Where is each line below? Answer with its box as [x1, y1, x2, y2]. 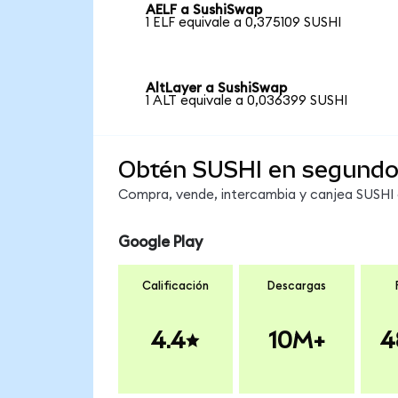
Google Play [117, 235, 203, 251]
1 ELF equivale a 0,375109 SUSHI [146, 16, 342, 30]
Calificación [142, 279, 209, 292]
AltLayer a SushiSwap [146, 81, 288, 95]
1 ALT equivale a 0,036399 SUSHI [146, 93, 348, 107]
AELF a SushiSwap [146, 4, 263, 18]
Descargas [267, 279, 326, 292]
